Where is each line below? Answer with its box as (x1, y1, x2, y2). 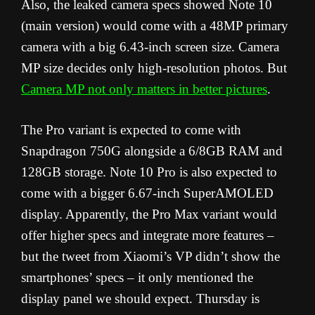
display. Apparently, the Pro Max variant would (21, 207, 277, 222)
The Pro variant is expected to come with (21, 122, 241, 138)
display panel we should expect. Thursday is (21, 291, 259, 307)
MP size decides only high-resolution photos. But (21, 60, 287, 76)
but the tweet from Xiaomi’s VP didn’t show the (21, 249, 280, 264)
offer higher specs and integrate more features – (21, 228, 274, 243)
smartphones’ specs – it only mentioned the (21, 270, 253, 285)
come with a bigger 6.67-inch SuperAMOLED (21, 186, 274, 201)
